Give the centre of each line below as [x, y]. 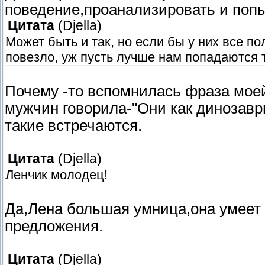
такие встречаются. [73, 126]
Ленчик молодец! [56, 175]
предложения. [54, 226]
